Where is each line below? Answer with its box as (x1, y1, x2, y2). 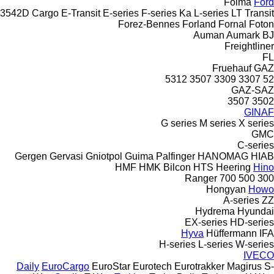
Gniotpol (86, 150, 122, 161)
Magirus (227, 261, 262, 272)
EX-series (185, 217, 228, 228)
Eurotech (133, 261, 172, 272)
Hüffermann (206, 228, 257, 239)
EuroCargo (42, 261, 89, 272)
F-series (141, 7, 177, 18)
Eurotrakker (174, 261, 224, 272)
